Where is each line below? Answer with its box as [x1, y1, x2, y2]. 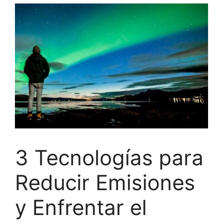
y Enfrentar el [15, 195, 147, 221]
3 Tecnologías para [15, 145, 204, 171]
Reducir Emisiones [15, 170, 195, 196]
